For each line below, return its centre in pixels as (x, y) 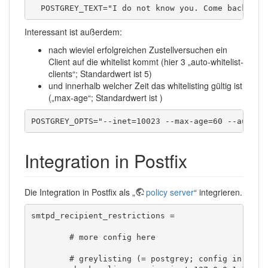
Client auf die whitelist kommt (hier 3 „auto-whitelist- (146, 62)
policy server (170, 192)
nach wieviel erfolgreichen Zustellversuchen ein (138, 50)
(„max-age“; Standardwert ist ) (106, 98)
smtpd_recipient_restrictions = (103, 215)
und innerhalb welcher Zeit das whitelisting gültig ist (145, 86)
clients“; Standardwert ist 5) (100, 74)
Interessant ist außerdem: (73, 32)
